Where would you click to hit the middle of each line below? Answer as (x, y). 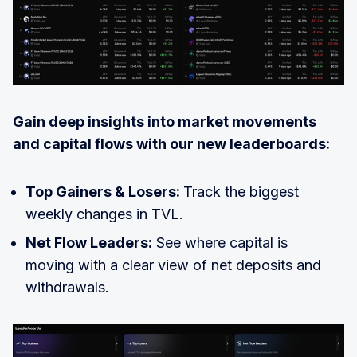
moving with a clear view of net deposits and (173, 265)
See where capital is (220, 242)
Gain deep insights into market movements (165, 121)
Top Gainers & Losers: (104, 191)
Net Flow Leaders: (89, 242)
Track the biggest (241, 191)
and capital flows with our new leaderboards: (171, 143)
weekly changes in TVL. (104, 214)
